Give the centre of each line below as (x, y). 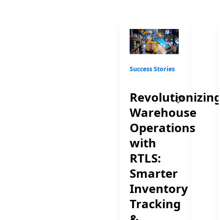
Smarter (154, 173)
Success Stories (152, 69)
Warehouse (163, 112)
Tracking (155, 204)
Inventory (159, 189)
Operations (163, 128)
